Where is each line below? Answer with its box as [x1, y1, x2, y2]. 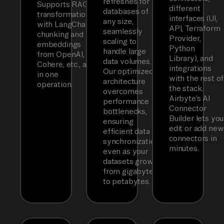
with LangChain [37, 20, 92, 29]
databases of [103, 7, 148, 16]
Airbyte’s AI [169, 94, 210, 103]
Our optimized [103, 67, 153, 76]
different [169, 4, 200, 13]
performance [103, 97, 149, 106]
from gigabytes [103, 167, 157, 176]
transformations [37, 10, 94, 19]
